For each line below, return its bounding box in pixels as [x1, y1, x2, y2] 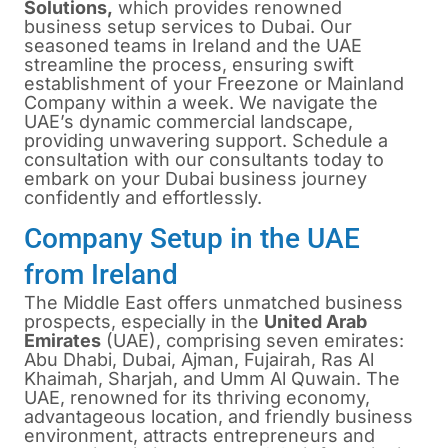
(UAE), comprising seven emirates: [101, 330, 404, 352]
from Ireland [24, 258, 178, 292]
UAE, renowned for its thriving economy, [24, 387, 370, 409]
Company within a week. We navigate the [24, 92, 378, 113]
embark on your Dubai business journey [24, 168, 367, 189]
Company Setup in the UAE [24, 222, 360, 256]
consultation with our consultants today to [24, 149, 384, 170]
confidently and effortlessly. [24, 187, 262, 208]
